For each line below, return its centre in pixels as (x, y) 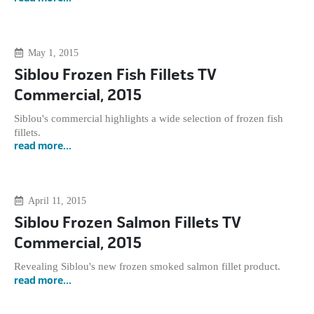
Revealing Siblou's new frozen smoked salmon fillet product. (150, 267)
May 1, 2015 (53, 53)
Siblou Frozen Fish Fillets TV (115, 75)
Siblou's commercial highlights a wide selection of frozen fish (149, 118)
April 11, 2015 (57, 201)
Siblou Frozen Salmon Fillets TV (128, 224)
